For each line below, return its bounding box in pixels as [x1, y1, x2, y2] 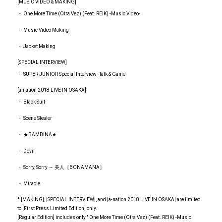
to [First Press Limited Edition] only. [17, 206, 97, 212]
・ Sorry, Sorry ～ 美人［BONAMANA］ [17, 165, 105, 170]
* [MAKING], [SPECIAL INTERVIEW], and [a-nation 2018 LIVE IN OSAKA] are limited [17, 197, 201, 203]
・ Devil [17, 148, 35, 154]
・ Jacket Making [17, 44, 55, 50]
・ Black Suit [17, 99, 45, 105]
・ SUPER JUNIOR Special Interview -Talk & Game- [17, 71, 127, 77]
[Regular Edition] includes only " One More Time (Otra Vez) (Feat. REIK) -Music [17, 215, 191, 221]
